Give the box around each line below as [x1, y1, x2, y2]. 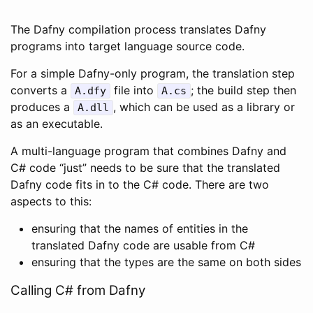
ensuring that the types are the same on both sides [31, 255, 301, 269]
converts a [10, 83, 71, 97]
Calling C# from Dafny [10, 282, 145, 298]
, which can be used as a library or [113, 100, 295, 114]
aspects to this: [10, 194, 92, 208]
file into [110, 83, 157, 97]
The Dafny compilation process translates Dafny [10, 22, 266, 36]
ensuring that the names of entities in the [31, 221, 248, 235]
